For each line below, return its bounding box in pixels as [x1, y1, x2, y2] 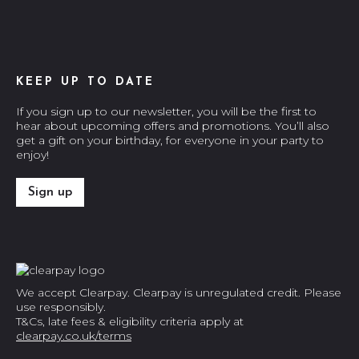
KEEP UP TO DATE [16, 76, 155, 89]
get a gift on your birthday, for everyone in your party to [16, 133, 324, 148]
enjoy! [16, 147, 49, 163]
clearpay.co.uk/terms [16, 329, 131, 344]
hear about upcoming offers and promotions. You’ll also [16, 119, 329, 134]
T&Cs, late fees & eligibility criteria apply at [16, 314, 244, 329]
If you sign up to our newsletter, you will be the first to [16, 104, 317, 119]
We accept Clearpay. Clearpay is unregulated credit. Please [16, 285, 341, 301]
